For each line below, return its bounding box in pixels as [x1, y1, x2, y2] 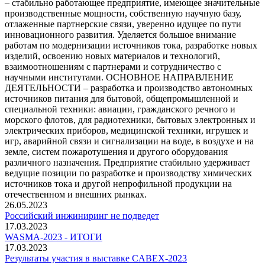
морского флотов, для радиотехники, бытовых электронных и [5, 114, 256, 125]
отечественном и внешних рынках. [5, 189, 147, 199]
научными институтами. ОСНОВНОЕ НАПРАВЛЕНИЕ [5, 72, 234, 82]
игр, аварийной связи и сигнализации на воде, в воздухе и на [5, 135, 254, 146]
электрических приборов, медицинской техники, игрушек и [5, 125, 248, 135]
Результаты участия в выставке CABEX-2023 [5, 253, 187, 263]
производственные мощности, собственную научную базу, [5, 8, 241, 18]
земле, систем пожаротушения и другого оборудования [5, 146, 228, 157]
